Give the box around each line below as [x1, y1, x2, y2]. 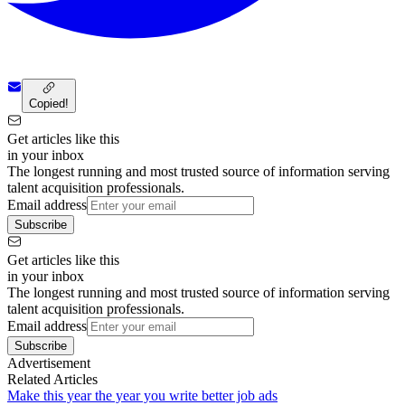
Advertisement [7, 354, 90, 371]
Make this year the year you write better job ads [7, 387, 278, 403]
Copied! [29, 96, 69, 110]
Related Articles [7, 371, 98, 387]
